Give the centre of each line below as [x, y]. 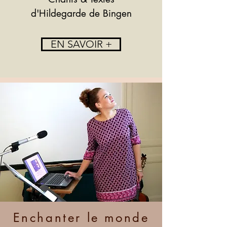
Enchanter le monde [81, 218]
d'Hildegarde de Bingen [81, 13]
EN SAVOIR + [81, 44]
